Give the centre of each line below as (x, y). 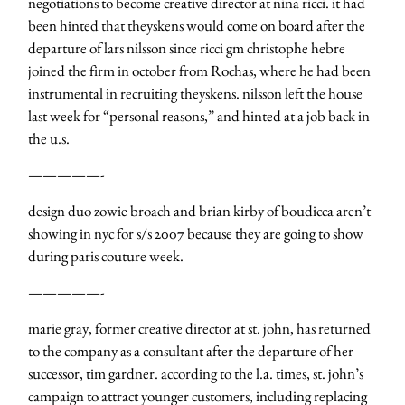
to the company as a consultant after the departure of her (191, 351)
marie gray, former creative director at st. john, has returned (199, 329)
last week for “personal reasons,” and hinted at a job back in (199, 116)
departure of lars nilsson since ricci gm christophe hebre (187, 48)
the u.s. (49, 139)
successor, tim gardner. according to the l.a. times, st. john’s (196, 374)
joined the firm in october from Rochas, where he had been (199, 71)
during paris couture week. (106, 256)
